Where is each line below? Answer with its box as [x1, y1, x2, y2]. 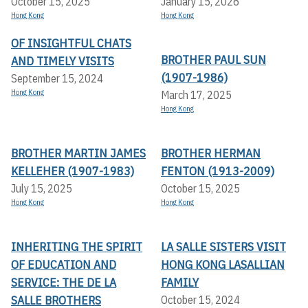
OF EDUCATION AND [11, 256, 116, 272]
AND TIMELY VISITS [11, 52, 114, 69]
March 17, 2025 [161, 87, 232, 102]
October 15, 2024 [161, 292, 240, 307]
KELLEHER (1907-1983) [11, 162, 134, 179]
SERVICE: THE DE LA [11, 274, 116, 290]
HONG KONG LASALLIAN [161, 256, 285, 272]
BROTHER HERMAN [161, 144, 261, 161]
